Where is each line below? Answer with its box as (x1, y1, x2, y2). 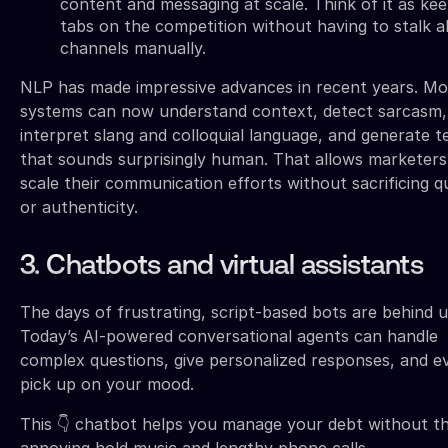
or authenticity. (20, 197, 138, 218)
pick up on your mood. (20, 374, 194, 395)
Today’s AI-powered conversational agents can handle (20, 326, 438, 347)
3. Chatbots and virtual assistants (20, 253, 423, 282)
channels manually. (60, 38, 206, 59)
